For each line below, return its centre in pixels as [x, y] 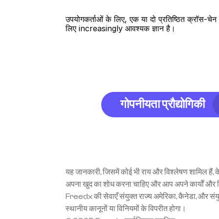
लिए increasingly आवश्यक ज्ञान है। [121, 28]
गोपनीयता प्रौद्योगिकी [163, 104]
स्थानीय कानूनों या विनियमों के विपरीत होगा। [126, 209]
